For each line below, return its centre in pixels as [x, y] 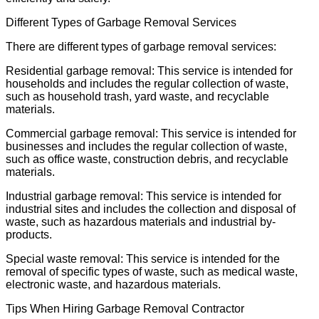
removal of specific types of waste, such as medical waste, [152, 271]
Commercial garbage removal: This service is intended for [151, 133]
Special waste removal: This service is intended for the [143, 258]
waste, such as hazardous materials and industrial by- [141, 221]
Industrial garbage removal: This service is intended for [143, 196]
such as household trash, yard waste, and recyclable [137, 96]
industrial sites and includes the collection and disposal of [151, 209]
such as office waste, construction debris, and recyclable [147, 159]
